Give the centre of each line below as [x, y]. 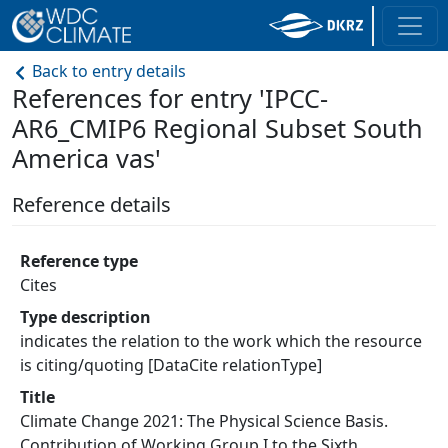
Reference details [91, 204]
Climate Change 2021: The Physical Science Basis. [204, 421]
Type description [85, 317]
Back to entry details [107, 71]
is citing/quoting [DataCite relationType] [171, 365]
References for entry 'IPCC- [170, 98]
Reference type [79, 261]
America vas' [86, 158]
